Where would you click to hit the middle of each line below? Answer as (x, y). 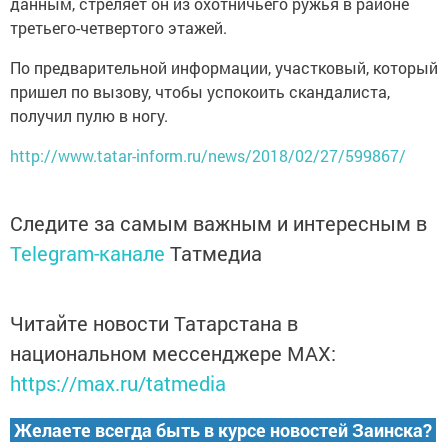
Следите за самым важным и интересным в (218, 223)
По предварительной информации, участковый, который (224, 68)
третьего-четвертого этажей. (118, 28)
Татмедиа (216, 253)
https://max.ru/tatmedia (118, 383)
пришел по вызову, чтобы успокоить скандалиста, (200, 92)
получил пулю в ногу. (89, 116)
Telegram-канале (87, 253)
